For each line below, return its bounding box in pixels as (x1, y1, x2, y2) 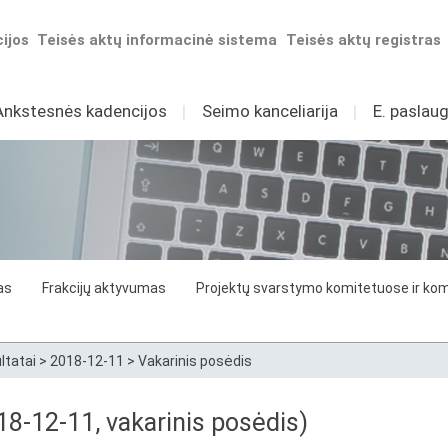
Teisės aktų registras (286, 31, 442, 49)
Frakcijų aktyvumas (42, 280, 166, 296)
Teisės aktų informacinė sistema (37, 31, 278, 49)
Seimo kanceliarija (201, 101, 338, 121)
